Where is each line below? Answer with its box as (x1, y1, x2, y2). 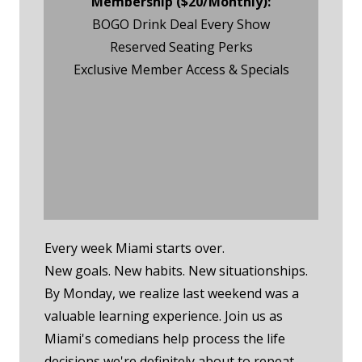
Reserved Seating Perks (109, 38, 253, 57)
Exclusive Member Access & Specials (73, 61, 289, 79)
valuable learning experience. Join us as (44, 307, 283, 326)
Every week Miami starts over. (44, 239, 225, 258)
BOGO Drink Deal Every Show (92, 15, 270, 34)
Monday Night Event (102, 98, 260, 120)
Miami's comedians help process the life (44, 330, 285, 348)
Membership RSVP (112, 179, 250, 200)
